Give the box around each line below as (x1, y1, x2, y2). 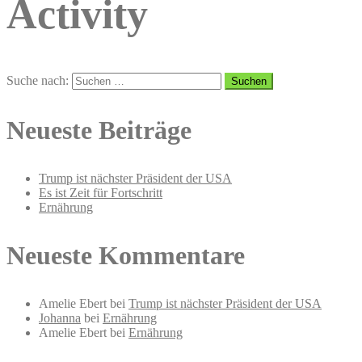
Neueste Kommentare (6, 241, 245, 271)
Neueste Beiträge (6, 116, 192, 145)
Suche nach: (6, 74, 69, 88)
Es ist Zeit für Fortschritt (39, 186, 162, 200)
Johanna (39, 311, 81, 326)
